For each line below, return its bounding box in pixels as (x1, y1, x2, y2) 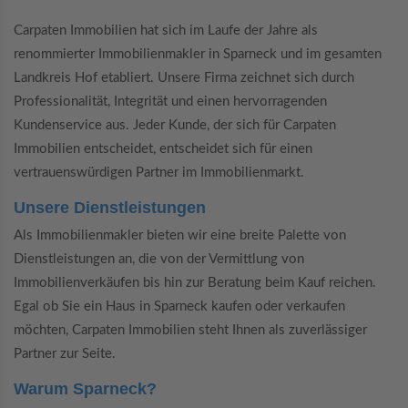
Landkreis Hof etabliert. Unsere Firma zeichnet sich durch (14, 70, 354, 85)
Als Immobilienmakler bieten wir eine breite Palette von (14, 229, 346, 243)
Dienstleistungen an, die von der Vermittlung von (14, 252, 304, 267)
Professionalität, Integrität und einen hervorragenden (14, 94, 327, 108)
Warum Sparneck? (14, 380, 157, 399)
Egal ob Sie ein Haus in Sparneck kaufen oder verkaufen (14, 300, 345, 314)
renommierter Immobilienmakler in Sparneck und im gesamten (14, 46, 382, 61)
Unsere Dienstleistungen (14, 198, 206, 217)
